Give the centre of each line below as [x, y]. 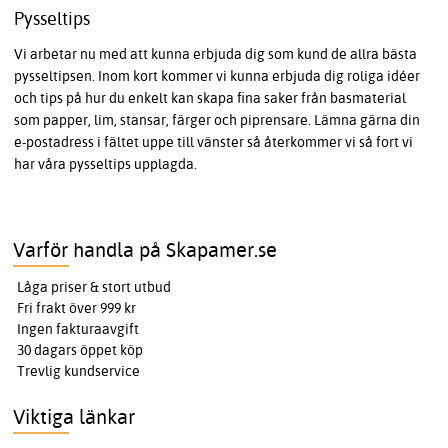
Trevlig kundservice [79, 370]
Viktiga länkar [74, 416]
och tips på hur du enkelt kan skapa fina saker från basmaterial [210, 97]
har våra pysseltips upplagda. [105, 163]
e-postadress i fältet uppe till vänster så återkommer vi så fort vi [213, 141]
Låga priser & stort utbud [94, 286]
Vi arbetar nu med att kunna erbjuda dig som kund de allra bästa [215, 53]
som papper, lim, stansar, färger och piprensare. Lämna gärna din [217, 119]
